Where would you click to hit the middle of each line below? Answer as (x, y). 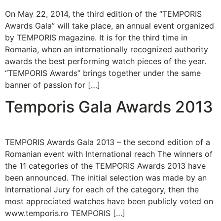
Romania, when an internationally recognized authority (107, 49)
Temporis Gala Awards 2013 (109, 107)
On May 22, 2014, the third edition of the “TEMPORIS (103, 14)
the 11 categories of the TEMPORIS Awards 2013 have (105, 166)
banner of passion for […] (53, 85)
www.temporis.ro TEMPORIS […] (65, 213)
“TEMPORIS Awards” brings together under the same (103, 73)
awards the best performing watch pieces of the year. (106, 61)
